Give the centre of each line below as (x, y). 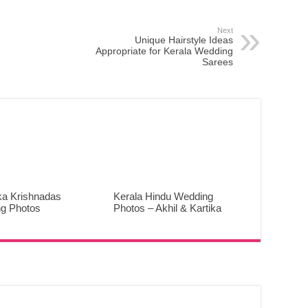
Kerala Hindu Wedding (163, 197)
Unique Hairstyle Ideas (184, 40)
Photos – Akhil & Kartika (167, 208)
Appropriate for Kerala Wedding (164, 51)
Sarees (218, 62)
